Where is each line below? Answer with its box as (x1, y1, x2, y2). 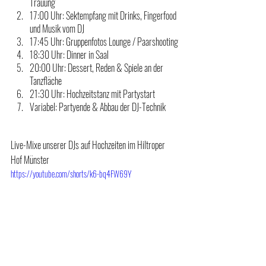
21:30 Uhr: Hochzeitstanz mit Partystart (30, 86, 155, 101)
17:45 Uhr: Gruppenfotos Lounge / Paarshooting (30, 34, 178, 49)
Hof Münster (11, 152, 49, 167)
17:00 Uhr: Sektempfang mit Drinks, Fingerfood (30, 8, 178, 23)
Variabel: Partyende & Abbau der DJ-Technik (30, 99, 166, 114)
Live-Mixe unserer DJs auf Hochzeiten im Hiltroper (11, 137, 167, 152)
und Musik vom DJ (30, 21, 84, 36)
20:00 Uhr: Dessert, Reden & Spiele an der (30, 60, 165, 75)
